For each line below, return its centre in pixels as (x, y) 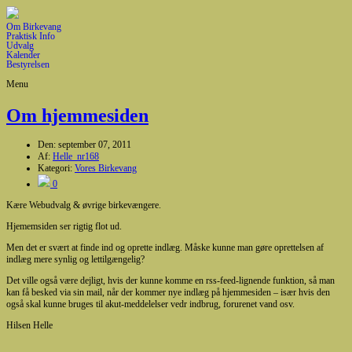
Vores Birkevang (106, 168)
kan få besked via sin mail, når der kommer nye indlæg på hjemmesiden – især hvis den (168, 292)
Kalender (23, 55)
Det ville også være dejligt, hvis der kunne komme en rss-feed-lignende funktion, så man (170, 280)
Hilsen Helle (29, 325)
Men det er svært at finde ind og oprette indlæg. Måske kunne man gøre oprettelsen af (165, 247)
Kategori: (56, 168)
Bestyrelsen (28, 64)
